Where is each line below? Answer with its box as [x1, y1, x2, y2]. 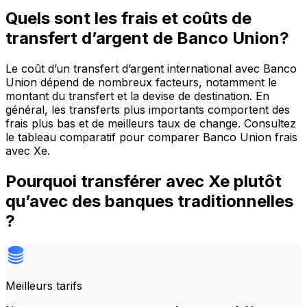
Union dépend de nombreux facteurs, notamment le [5, 75, 277, 90]
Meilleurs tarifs [5, 278, 82, 293]
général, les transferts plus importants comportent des [5, 103, 290, 117]
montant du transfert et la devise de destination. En [5, 89, 269, 103]
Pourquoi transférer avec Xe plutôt [5, 171, 282, 191]
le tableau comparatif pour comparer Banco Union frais [5, 130, 297, 145]
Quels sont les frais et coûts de [5, 8, 251, 29]
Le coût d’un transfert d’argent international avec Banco [5, 62, 297, 76]
